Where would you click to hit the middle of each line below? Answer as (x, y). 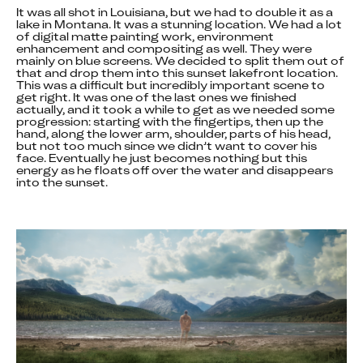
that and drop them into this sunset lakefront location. (177, 73)
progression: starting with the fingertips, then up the (170, 122)
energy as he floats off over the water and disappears (175, 170)
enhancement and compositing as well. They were (164, 49)
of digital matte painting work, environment (145, 36)
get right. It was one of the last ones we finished (156, 97)
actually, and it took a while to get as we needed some (175, 109)
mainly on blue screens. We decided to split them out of (180, 61)
